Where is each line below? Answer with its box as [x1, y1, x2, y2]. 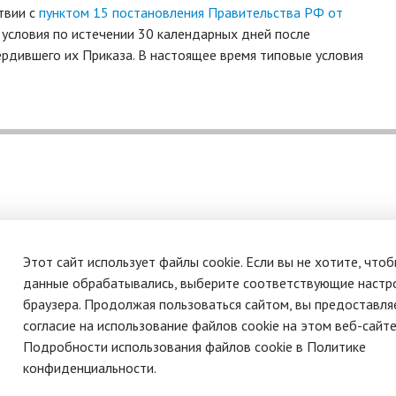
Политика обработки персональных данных [22, 238, 291, 255]
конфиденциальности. [22, 359, 156, 377]
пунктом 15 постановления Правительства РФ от [39, 4, 343, 21]
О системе [22, 217, 86, 234]
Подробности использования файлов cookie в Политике [22, 338, 366, 355]
